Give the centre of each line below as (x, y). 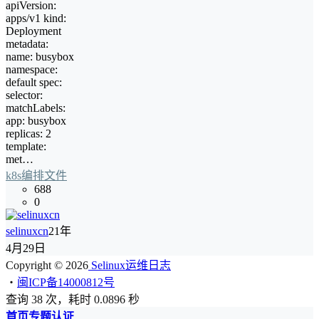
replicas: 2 (28, 134)
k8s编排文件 (36, 176)
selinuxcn (27, 231)
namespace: (32, 69)
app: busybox (36, 121)
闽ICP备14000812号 (66, 282)
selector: (24, 95)
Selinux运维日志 (130, 265)
